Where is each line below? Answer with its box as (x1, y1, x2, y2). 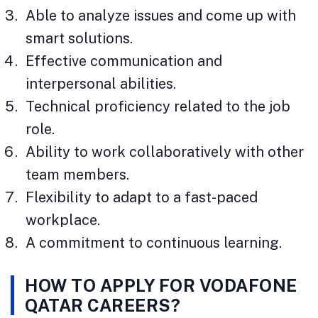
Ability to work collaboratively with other (26, 143, 304, 161)
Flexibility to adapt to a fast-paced (26, 189, 258, 207)
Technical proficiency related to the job (26, 98, 290, 116)
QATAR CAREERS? (25, 295, 180, 316)
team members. (26, 166, 129, 184)
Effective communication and (26, 53, 222, 70)
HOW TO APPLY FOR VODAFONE (25, 275, 297, 296)
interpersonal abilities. (26, 75, 176, 93)
